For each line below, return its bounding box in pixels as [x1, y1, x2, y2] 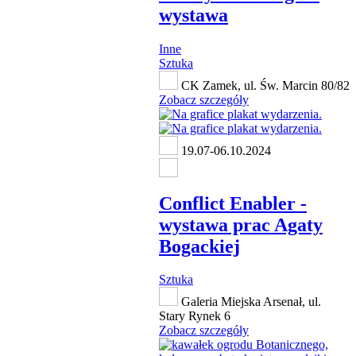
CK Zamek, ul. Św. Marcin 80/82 [178, 78, 350, 92]
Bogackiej [159, 235, 240, 257]
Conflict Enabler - [159, 192, 307, 214]
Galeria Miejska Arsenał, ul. [178, 295, 321, 309]
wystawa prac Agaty [159, 214, 323, 235]
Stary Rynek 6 [159, 309, 230, 323]
